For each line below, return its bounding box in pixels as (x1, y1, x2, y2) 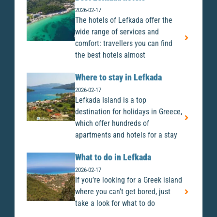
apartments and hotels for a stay (75, 130, 177, 139)
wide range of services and (75, 27, 159, 36)
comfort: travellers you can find (75, 38, 172, 48)
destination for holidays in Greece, (75, 107, 182, 116)
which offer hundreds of (75, 118, 149, 128)
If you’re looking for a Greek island (75, 175, 182, 185)
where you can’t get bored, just (75, 186, 170, 196)
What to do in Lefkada (75, 152, 151, 162)
